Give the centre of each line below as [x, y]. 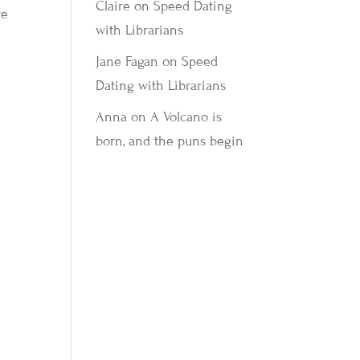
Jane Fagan [127, 61]
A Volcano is [186, 117]
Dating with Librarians [161, 86]
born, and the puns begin [170, 141]
